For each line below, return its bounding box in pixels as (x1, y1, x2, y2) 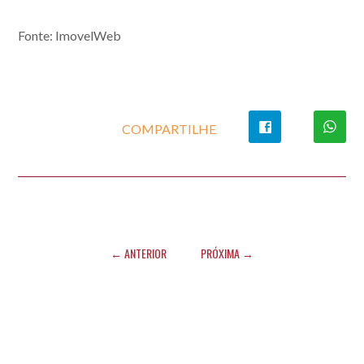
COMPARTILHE (121, 121, 216, 136)
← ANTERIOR (110, 245, 167, 262)
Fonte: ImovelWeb (18, 28, 122, 43)
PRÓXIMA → (201, 245, 253, 262)
